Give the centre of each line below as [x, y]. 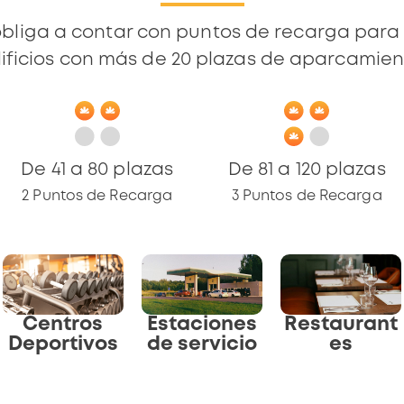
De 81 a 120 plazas [307, 170]
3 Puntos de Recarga [307, 196]
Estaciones [202, 325]
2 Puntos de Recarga [97, 196]
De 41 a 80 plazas [97, 170]
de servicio [202, 345]
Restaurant [341, 325]
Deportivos [63, 345]
